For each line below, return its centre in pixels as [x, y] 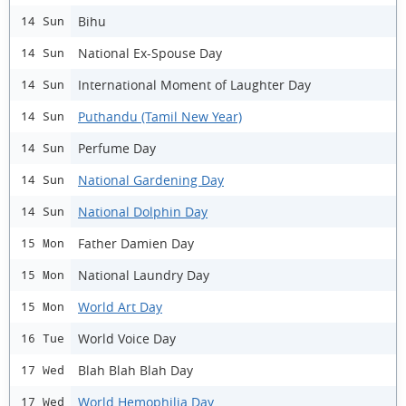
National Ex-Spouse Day [150, 53]
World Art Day [120, 306]
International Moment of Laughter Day [194, 84]
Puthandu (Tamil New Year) [160, 116]
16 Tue [43, 338]
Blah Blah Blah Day [135, 370]
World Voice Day [127, 338]
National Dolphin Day [143, 211]
